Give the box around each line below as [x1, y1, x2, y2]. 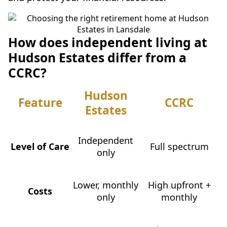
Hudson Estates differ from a [8, 49, 186, 66]
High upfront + [147, 178, 211, 191]
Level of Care [11, 140, 69, 153]
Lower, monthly [73, 178, 138, 191]
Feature [18, 94, 62, 110]
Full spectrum [149, 140, 209, 153]
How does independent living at [8, 33, 207, 51]
